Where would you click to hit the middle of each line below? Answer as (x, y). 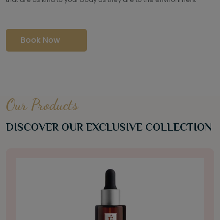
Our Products (42, 105)
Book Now (40, 40)
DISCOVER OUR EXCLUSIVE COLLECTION (109, 127)
